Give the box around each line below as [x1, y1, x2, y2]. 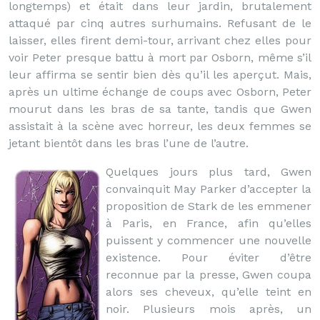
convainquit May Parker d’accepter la [106, 182, 311, 196]
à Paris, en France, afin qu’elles [106, 216, 311, 230]
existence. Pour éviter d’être [106, 251, 311, 264]
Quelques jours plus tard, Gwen [106, 165, 311, 179]
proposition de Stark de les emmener [106, 199, 311, 213]
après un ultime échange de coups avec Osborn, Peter [9, 85, 311, 99]
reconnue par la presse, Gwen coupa [106, 268, 311, 281]
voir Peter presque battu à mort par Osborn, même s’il [9, 51, 311, 64]
